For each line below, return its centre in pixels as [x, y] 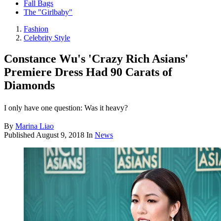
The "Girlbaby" [48, 12]
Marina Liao [35, 126]
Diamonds [29, 86]
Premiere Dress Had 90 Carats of [88, 72]
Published [20, 135]
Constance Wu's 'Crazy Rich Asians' [96, 59]
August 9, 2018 [60, 135]
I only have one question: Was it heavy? [66, 108]
